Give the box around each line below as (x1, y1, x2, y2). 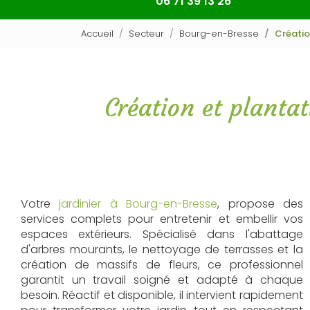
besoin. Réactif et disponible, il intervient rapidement (21, 287, 303, 303)
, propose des (217, 196, 303, 212)
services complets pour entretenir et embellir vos (21, 211, 303, 227)
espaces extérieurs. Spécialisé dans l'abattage (21, 226, 303, 242)
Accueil (81, 27, 113, 40)
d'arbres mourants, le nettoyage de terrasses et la (21, 241, 303, 257)
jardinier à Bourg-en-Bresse (59, 196, 218, 212)
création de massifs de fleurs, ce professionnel (21, 257, 303, 273)
